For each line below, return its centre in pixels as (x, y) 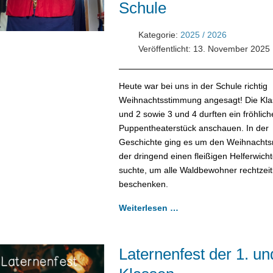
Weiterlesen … (148, 207)
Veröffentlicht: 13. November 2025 (204, 48)
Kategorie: (158, 34)
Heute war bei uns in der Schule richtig (193, 86)
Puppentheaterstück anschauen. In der (193, 128)
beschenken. (143, 184)
